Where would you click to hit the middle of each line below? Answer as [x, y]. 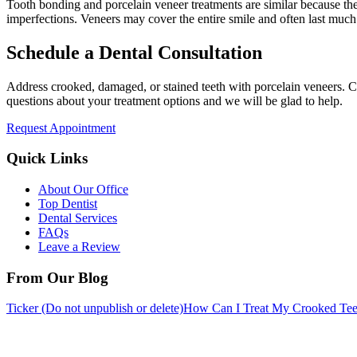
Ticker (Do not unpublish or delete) [95, 308]
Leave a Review [79, 246]
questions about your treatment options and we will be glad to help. [175, 100]
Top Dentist [68, 203]
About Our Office [83, 189]
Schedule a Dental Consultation [134, 52]
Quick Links [47, 159]
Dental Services [78, 218]
